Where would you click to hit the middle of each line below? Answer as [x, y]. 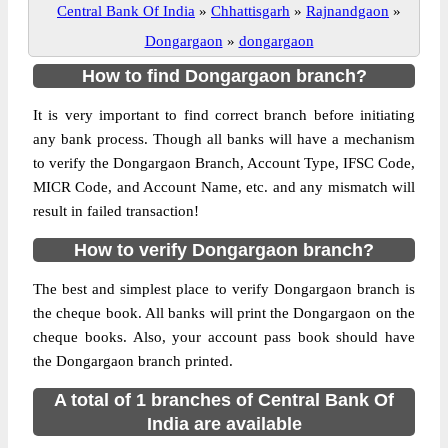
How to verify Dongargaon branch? [224, 250]
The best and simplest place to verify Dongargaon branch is [224, 289]
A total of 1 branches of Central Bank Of [224, 400]
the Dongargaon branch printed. [133, 361]
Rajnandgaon [347, 11]
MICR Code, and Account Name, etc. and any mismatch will [224, 187]
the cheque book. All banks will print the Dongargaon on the [224, 313]
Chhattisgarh [250, 11]
